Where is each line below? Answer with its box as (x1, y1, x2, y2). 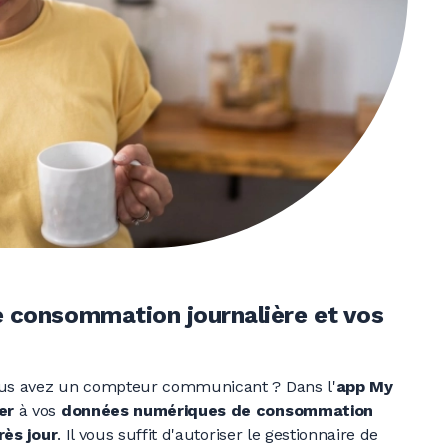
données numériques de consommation (60, 401, 373, 421)
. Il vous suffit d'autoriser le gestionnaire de (57, 425, 379, 445)
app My (335, 377, 393, 397)
